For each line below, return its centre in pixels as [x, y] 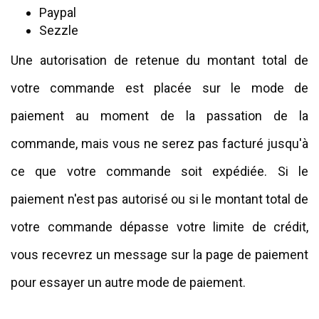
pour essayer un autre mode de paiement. [128, 283]
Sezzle [59, 31]
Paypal [58, 13]
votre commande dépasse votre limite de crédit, [159, 227]
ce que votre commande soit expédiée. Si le [159, 172]
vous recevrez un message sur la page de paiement [159, 255]
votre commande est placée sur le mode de [159, 88]
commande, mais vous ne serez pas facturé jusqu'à [159, 144]
